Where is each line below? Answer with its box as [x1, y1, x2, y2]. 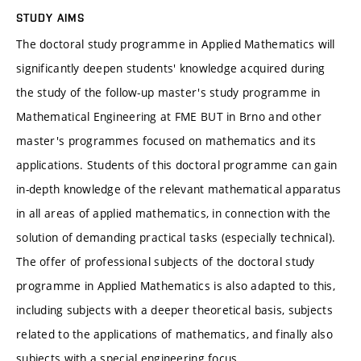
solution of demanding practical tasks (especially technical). [16, 230, 336, 246]
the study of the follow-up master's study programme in [16, 85, 321, 101]
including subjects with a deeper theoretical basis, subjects [16, 302, 333, 318]
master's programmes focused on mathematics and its [16, 133, 316, 149]
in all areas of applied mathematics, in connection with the [16, 205, 331, 222]
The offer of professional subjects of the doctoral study [16, 254, 315, 270]
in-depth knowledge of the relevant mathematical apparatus [16, 181, 341, 197]
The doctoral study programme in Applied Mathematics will [16, 36, 335, 52]
